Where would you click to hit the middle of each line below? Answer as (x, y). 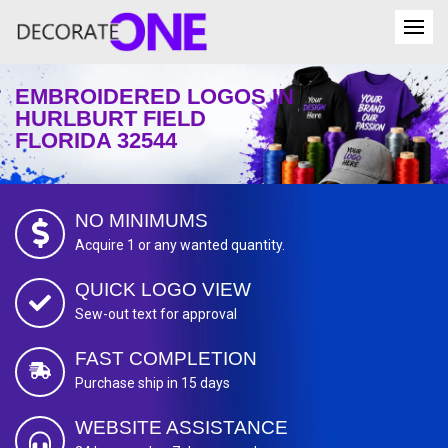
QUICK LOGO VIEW (163, 290)
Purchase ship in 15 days (152, 383)
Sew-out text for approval (156, 314)
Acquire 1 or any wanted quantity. (180, 245)
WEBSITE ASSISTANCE (181, 428)
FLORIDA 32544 (96, 141)
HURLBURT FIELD (110, 119)
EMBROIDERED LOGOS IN (154, 97)
